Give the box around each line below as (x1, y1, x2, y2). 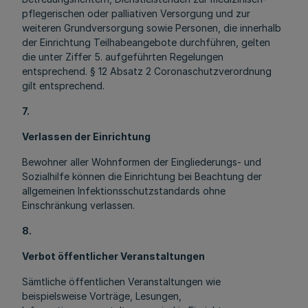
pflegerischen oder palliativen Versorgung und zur (22, 8, 250, 19)
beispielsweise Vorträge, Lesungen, (22, 290, 181, 302)
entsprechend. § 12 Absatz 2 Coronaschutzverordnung (22, 65, 272, 77)
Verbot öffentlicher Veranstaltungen (22, 250, 205, 262)
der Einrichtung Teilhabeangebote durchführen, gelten (22, 36, 270, 48)
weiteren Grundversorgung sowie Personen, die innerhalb (22, 22, 281, 34)
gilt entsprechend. (22, 80, 104, 91)
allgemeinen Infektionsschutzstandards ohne (22, 185, 225, 197)
